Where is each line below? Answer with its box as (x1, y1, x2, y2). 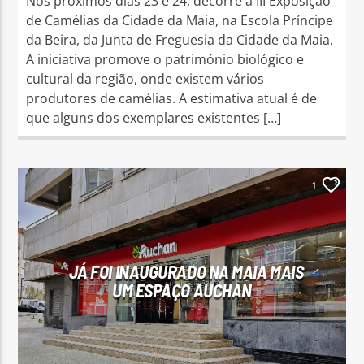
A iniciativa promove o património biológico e (26, 50, 305, 68)
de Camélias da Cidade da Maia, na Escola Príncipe (26, 11, 334, 29)
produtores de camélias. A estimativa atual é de (26, 89, 318, 107)
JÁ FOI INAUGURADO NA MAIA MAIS (68, 260, 304, 282)
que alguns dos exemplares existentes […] (26, 108, 282, 127)
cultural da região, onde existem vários (26, 69, 265, 88)
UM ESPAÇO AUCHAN (112, 279, 252, 301)
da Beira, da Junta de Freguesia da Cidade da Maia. (26, 30, 334, 49)
